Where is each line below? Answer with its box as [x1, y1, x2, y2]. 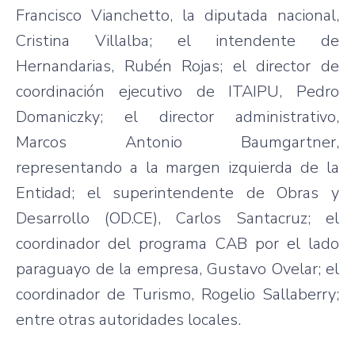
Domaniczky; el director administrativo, [16, 105, 339, 128]
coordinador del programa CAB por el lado [16, 232, 339, 254]
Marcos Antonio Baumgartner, [16, 131, 339, 153]
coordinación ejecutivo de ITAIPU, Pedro [16, 80, 339, 102]
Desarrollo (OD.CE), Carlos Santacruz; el [16, 207, 339, 229]
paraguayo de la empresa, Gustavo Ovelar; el [16, 258, 339, 280]
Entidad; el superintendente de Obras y [16, 181, 339, 204]
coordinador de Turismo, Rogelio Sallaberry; [16, 283, 339, 305]
